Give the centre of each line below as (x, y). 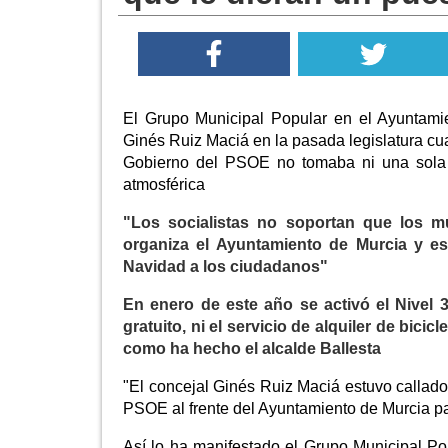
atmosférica (164, 185)
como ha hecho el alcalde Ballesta (252, 349)
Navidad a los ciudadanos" (225, 267)
